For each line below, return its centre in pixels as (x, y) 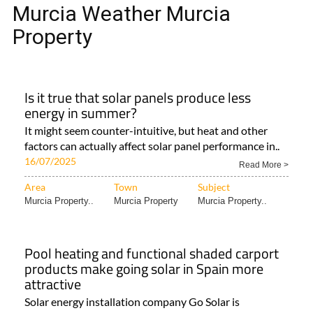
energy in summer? (81, 209)
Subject (214, 283)
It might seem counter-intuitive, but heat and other (146, 226)
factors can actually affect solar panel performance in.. (152, 242)
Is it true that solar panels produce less (138, 194)
